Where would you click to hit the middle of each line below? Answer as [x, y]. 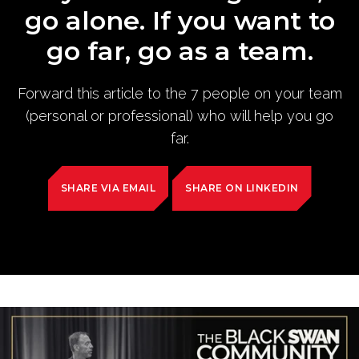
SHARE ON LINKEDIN [242, 188]
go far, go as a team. [179, 51]
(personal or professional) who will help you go [179, 116]
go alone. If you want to [179, 20]
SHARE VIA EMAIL [108, 188]
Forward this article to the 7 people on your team [179, 93]
